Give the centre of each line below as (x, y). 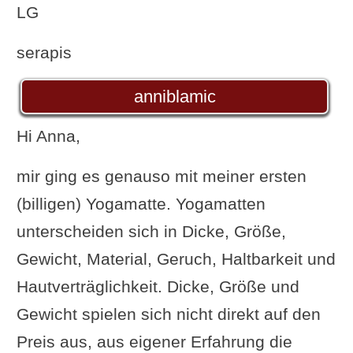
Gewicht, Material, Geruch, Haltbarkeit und (176, 258)
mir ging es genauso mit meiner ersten (161, 176)
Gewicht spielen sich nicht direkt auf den (168, 314)
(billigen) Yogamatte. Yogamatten (141, 203)
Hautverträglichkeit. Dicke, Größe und (158, 286)
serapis (44, 52)
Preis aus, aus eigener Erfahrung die (154, 341)
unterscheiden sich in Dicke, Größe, (151, 231)
